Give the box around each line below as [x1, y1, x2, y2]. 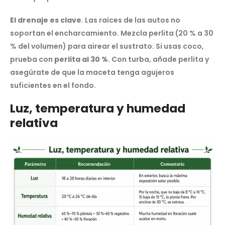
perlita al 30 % [54, 54, 108, 64]
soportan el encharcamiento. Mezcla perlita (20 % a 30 [10, 28, 213, 38]
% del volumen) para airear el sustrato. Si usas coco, [10, 41, 204, 51]
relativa [10, 115, 58, 131]
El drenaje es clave [10, 15, 81, 25]
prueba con [10, 54, 54, 64]
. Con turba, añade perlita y [108, 54, 209, 64]
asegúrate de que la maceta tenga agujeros [10, 67, 174, 77]
